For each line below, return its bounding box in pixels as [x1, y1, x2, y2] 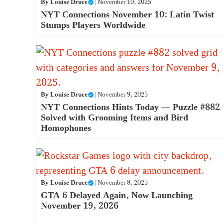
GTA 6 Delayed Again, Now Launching [41, 188, 193, 203]
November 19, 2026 [41, 198, 118, 213]
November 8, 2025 [98, 177, 148, 188]
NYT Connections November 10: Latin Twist [41, 7, 214, 22]
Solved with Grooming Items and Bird [41, 110, 188, 125]
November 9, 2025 [98, 89, 148, 100]
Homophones [41, 120, 91, 135]
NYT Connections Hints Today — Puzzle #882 [41, 100, 220, 114]
